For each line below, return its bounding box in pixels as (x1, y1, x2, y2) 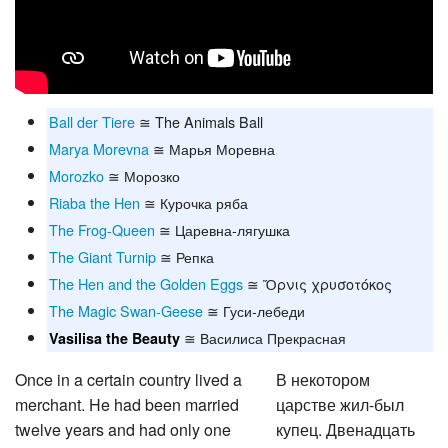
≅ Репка (156, 243, 214, 265)
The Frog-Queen (49, 216, 155, 238)
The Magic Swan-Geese (49, 297, 203, 319)
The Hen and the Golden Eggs (49, 270, 243, 292)
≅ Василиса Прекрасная (180, 324, 346, 346)
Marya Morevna (49, 135, 149, 157)
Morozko (49, 162, 104, 184)
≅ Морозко (104, 162, 180, 184)
